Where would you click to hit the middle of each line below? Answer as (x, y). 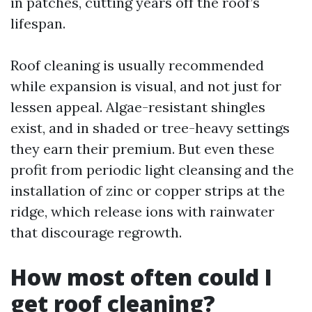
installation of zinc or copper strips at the (148, 190)
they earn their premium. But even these (142, 149)
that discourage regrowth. (96, 232)
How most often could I (141, 277)
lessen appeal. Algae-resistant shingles (138, 107)
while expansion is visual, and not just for (146, 86)
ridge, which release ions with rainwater (142, 211)
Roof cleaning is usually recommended (137, 65)
